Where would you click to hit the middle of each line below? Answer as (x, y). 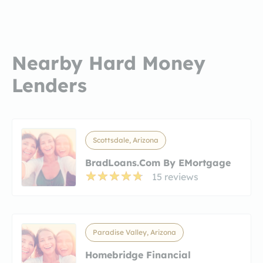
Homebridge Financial (138, 254)
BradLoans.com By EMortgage (158, 162)
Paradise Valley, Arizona (134, 232)
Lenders (49, 85)
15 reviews (175, 176)
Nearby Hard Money (109, 63)
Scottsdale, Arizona (126, 140)
